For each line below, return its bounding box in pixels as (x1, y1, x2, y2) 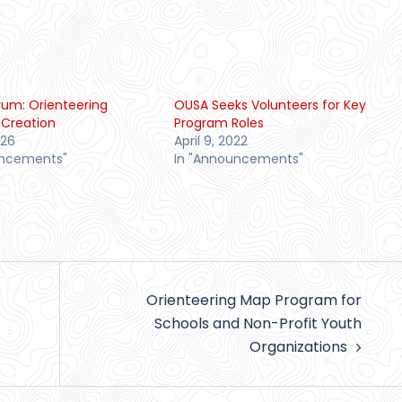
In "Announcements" (173, 149, 303, 168)
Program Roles (173, 113, 264, 132)
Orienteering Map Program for (146, 289, 362, 310)
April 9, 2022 (173, 131, 248, 150)
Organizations (249, 336, 347, 357)
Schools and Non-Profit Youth (154, 312, 362, 334)
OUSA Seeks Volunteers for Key (173, 95, 366, 114)
